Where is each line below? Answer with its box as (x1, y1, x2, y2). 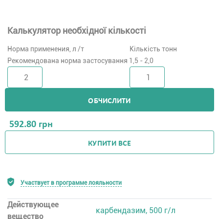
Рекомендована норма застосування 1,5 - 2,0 (7, 57, 153, 65)
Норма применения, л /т (7, 45, 84, 53)
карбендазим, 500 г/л (96, 206, 176, 215)
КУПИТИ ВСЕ (88, 139, 131, 148)
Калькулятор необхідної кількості (7, 25, 146, 36)
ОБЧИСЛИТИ (88, 97, 131, 105)
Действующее (7, 200, 59, 209)
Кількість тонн (129, 45, 177, 53)
